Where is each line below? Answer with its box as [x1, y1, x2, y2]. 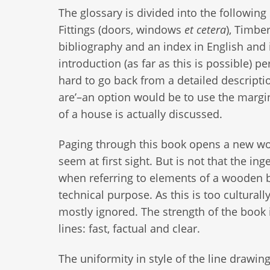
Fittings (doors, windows [58, 22, 184, 37]
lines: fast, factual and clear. [58, 221, 200, 236]
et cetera [184, 22, 226, 37]
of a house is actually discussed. [58, 107, 222, 122]
